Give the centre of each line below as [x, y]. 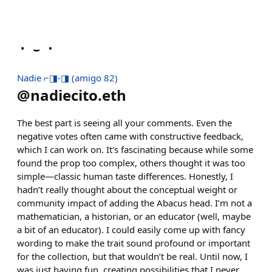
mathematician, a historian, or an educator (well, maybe [134, 216]
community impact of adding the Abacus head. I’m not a [134, 203]
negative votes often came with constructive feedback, [130, 136]
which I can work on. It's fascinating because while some [135, 149]
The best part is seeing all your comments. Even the [124, 123]
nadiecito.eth [78, 95]
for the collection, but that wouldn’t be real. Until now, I [132, 256]
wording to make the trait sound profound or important [134, 243]
